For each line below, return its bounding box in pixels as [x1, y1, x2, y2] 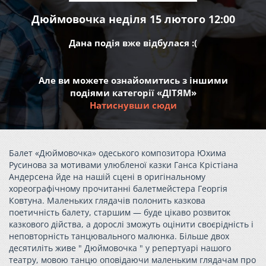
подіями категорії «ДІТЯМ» [69, 87, 197, 99]
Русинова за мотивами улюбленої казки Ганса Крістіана [9, 159, 238, 170]
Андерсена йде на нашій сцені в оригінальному [9, 171, 205, 182]
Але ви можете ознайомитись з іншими [38, 74, 228, 86]
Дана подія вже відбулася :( [69, 37, 197, 49]
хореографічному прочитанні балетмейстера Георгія [9, 183, 227, 194]
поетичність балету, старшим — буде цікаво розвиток [9, 207, 230, 218]
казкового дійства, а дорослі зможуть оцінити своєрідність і [9, 218, 254, 230]
